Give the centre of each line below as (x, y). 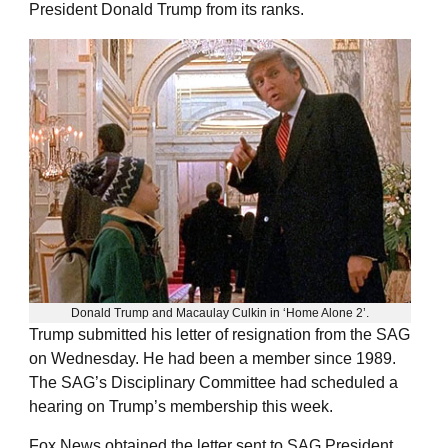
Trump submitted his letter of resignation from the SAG (219, 334)
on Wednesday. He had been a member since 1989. (212, 358)
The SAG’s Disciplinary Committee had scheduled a (213, 382)
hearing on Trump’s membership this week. (181, 406)
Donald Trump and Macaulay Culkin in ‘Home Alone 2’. (220, 312)
